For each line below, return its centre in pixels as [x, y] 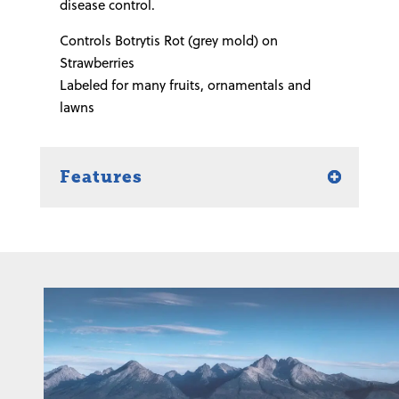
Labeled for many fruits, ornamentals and [185, 85]
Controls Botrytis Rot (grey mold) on [168, 40]
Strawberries [97, 62]
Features [101, 176]
